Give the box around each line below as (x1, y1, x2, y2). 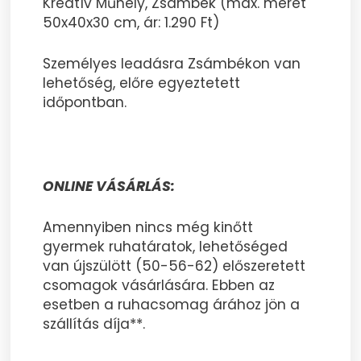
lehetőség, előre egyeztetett (43, 73, 241, 93)
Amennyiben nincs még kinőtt (43, 218, 254, 238)
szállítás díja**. (43, 314, 146, 334)
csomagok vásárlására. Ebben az (43, 276, 276, 296)
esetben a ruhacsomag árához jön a (43, 295, 301, 315)
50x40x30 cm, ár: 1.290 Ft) (43, 12, 220, 32)
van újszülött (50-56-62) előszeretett (43, 256, 306, 276)
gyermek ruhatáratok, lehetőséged (43, 237, 288, 257)
